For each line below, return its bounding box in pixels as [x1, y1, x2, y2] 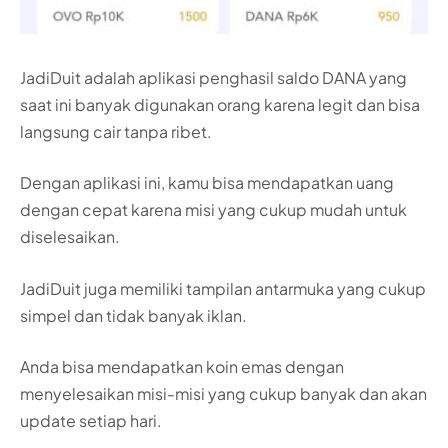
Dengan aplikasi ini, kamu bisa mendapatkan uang [20, 172, 394, 194]
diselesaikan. [20, 226, 120, 248]
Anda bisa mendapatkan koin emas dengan [20, 356, 344, 378]
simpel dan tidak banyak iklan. [20, 304, 247, 326]
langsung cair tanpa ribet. [20, 120, 212, 142]
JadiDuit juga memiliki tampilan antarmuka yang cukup [20, 277, 426, 299]
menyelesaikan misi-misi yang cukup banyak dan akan [20, 383, 427, 405]
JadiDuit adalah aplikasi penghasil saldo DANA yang [20, 66, 407, 88]
